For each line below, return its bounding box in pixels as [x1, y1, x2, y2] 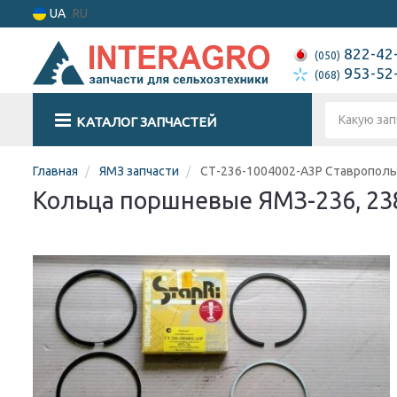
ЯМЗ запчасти [99, 164, 179, 178]
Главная [33, 164, 78, 178]
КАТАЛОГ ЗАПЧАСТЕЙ [76, 114, 216, 129]
